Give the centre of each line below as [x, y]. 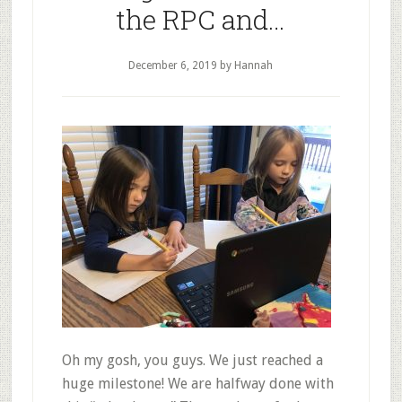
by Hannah [245, 66]
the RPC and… [201, 19]
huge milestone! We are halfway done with [197, 384]
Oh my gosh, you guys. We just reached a [192, 360]
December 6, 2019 [173, 66]
